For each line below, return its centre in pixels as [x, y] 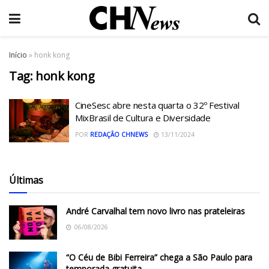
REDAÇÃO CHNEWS [119, 134]
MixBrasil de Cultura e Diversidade [143, 118]
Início [18, 55]
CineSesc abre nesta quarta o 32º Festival [157, 105]
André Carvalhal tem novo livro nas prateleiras [156, 211]
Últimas [26, 180]
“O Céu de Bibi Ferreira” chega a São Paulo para [159, 257]
